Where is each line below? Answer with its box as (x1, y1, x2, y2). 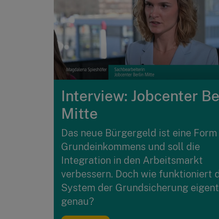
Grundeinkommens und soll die (61, 140, 200, 153)
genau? (61, 195, 94, 207)
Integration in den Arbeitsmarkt (61, 154, 203, 166)
